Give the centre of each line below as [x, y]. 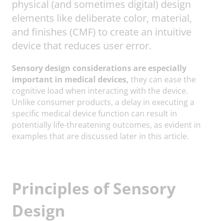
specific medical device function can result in [94, 113]
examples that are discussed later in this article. [100, 136]
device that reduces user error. [82, 45]
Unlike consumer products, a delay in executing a [103, 102]
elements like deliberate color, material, [102, 18]
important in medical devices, [70, 79]
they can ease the [162, 79]
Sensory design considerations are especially [99, 68]
